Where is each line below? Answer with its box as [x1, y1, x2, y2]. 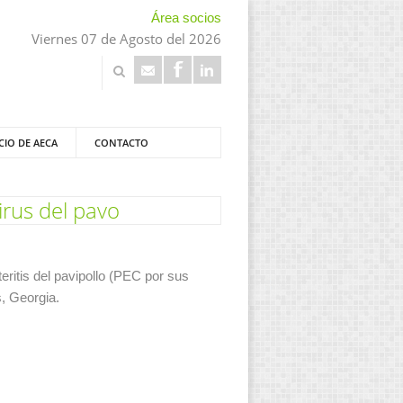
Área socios [151, 11, 221, 25]
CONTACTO [94, 136, 148, 149]
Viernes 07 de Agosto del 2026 [31, 30, 221, 48]
